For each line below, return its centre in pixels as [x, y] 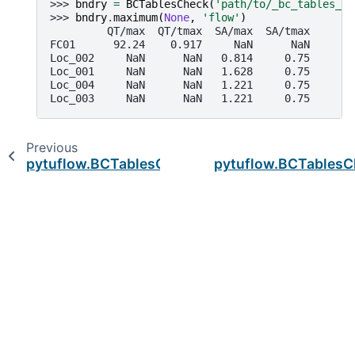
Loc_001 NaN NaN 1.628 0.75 [180, 71]
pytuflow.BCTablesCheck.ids [125, 163]
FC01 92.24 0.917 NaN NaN [180, 44]
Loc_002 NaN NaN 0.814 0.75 [180, 57]
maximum [136, 17]
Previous [52, 147]
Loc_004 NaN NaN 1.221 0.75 [180, 84]
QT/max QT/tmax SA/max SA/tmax [180, 31]
